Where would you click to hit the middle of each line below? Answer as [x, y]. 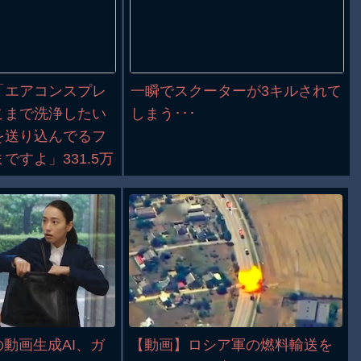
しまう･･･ [164, 113]
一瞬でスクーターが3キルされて [237, 91]
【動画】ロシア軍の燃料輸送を [232, 344]
